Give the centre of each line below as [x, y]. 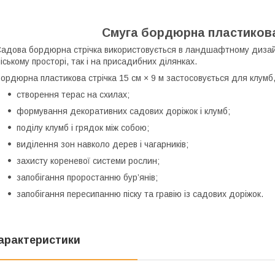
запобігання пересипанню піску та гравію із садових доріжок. [140, 194]
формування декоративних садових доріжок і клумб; [123, 111]
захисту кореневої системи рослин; [88, 161]
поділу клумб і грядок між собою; [83, 127]
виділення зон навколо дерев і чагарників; [103, 144]
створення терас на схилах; [73, 94]
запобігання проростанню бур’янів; [87, 177]
